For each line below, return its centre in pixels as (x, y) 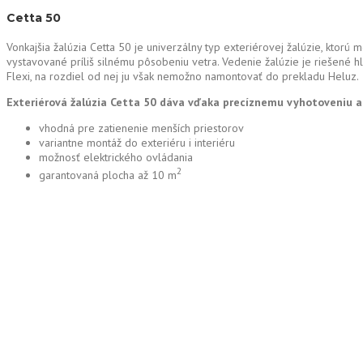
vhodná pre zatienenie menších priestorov (141, 128)
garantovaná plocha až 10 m (108, 175)
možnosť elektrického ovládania (116, 158)
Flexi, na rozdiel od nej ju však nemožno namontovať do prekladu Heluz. (184, 77)
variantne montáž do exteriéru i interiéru (137, 143)
